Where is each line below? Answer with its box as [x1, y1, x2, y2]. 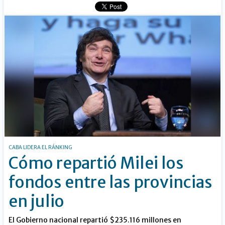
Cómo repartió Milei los [9, 153, 184, 173]
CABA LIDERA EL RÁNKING [9, 144, 73, 151]
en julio [9, 191, 65, 211]
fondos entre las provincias [9, 172, 213, 192]
